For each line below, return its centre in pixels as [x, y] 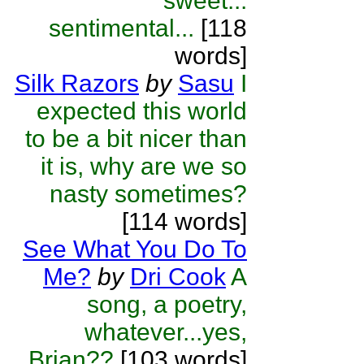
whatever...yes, [166, 332]
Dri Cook [178, 277]
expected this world [142, 111]
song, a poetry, [167, 304]
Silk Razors [77, 83]
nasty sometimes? [148, 194]
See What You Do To [135, 249]
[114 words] [184, 221]
